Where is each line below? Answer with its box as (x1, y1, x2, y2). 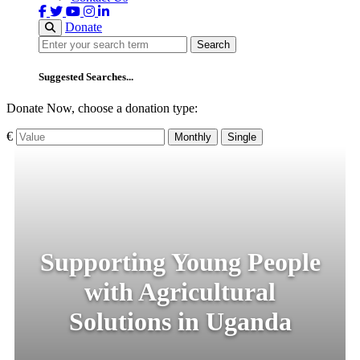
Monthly (174, 131, 211, 144)
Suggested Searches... (39, 70, 133, 83)
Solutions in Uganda (68, 307, 292, 337)
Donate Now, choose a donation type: (6, 101, 198, 116)
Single (227, 131, 256, 144)
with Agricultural (84, 277, 276, 307)
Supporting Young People (39, 247, 321, 277)
